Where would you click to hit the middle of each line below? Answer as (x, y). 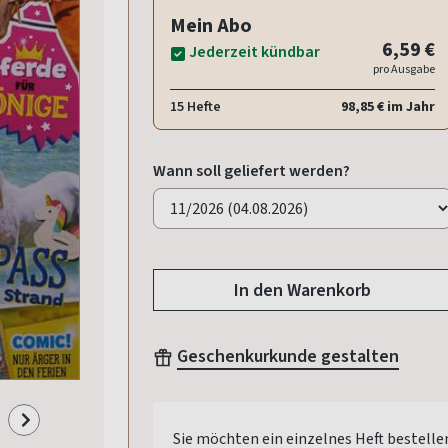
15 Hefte (195, 107)
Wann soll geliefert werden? (251, 171)
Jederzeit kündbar (254, 52)
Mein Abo (211, 26)
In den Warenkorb (302, 290)
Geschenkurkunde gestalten (288, 356)
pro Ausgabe (404, 69)
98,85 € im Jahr (388, 107)
